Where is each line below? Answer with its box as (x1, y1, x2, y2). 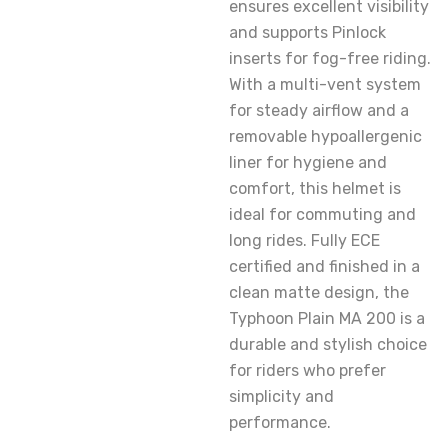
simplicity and (229, 387, 334, 406)
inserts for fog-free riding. (229, 49, 431, 68)
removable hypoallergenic (229, 127, 422, 146)
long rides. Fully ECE (229, 231, 380, 250)
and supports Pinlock (229, 23, 386, 42)
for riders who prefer (229, 361, 386, 380)
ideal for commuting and (229, 205, 416, 224)
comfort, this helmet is (229, 179, 401, 198)
